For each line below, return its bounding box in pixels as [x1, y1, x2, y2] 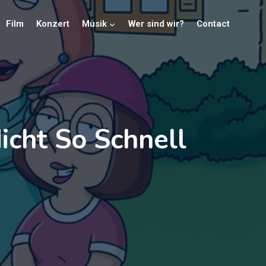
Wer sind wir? [128, 18, 184, 29]
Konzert [36, 18, 69, 29]
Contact [196, 18, 230, 29]
